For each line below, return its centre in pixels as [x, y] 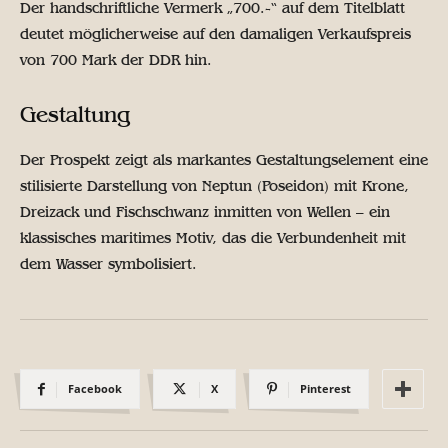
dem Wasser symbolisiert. [108, 264]
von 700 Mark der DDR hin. [116, 60]
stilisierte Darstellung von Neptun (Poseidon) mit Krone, [214, 186]
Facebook [95, 389]
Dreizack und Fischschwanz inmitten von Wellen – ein [205, 212]
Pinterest [325, 389]
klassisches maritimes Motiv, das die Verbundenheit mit [213, 238]
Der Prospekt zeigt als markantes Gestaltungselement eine [224, 160]
